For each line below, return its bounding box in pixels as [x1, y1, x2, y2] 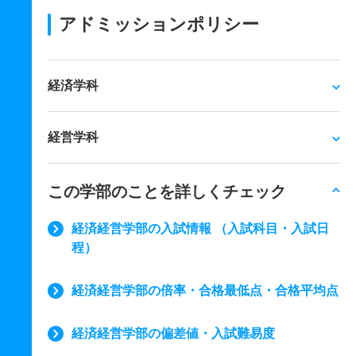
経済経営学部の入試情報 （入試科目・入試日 [72, 222, 329, 235]
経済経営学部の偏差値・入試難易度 [72, 327, 275, 340]
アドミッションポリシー [59, 14, 259, 34]
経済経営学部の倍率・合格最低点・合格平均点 [72, 284, 339, 297]
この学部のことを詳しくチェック [48, 183, 286, 200]
